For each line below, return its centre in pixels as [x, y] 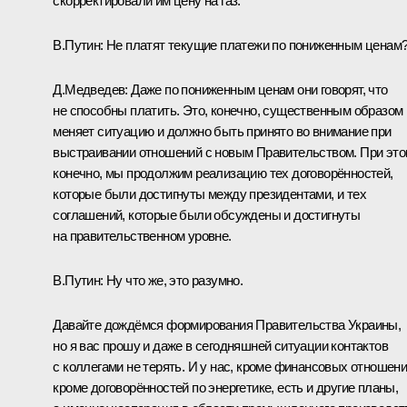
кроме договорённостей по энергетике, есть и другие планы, [226, 387]
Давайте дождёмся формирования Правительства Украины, [227, 324]
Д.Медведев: [90, 89]
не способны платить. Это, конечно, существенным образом [228, 110]
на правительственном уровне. [142, 235]
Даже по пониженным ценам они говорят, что [258, 89]
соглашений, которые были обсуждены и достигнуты [207, 214]
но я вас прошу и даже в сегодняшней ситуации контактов [220, 345]
